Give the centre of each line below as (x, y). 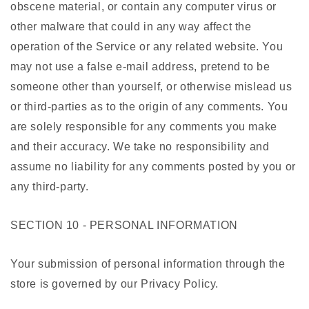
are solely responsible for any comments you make (144, 127)
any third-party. (50, 187)
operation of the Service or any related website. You (147, 47)
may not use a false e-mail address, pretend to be (140, 67)
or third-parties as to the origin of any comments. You (149, 107)
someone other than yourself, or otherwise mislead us (151, 87)
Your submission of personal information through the (148, 264)
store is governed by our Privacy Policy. (115, 284)
